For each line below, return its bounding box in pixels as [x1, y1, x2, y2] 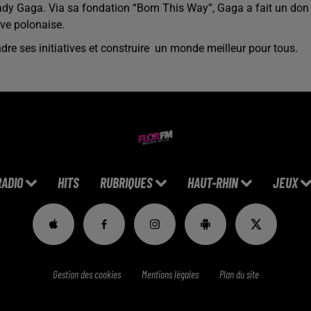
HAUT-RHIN [187, 174, 238, 191]
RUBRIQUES [100, 174, 153, 191]
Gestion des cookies [52, 268, 121, 280]
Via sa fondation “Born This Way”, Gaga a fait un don [49, 1, 309, 15]
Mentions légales [141, 268, 199, 280]
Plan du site [219, 268, 259, 280]
